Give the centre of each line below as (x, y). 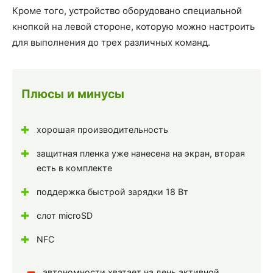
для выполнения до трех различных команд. (111, 42)
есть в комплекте (74, 168)
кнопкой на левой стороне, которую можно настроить (133, 26)
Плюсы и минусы (73, 94)
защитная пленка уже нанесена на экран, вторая (141, 154)
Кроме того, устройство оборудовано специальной (127, 10)
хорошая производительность (102, 130)
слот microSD (65, 216)
